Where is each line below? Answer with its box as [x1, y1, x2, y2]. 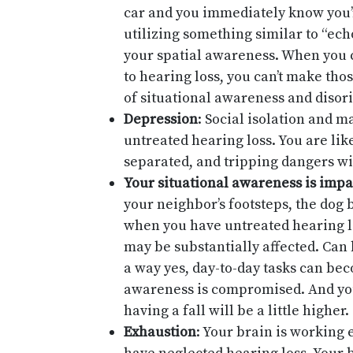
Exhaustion [124, 323, 196, 341]
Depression [124, 110, 198, 128]
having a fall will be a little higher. [124, 302, 349, 320]
